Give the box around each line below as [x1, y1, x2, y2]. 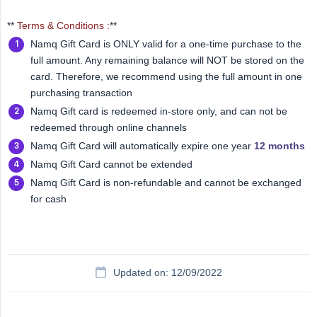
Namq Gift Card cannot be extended [30, 158, 192, 171]
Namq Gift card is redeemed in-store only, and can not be [30, 105, 287, 117]
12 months [254, 140, 305, 152]
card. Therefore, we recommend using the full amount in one [30, 71, 302, 83]
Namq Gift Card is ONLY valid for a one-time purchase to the [30, 38, 301, 50]
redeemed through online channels [30, 122, 187, 134]
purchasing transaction [30, 87, 132, 99]
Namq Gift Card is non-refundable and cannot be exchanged [30, 177, 301, 189]
